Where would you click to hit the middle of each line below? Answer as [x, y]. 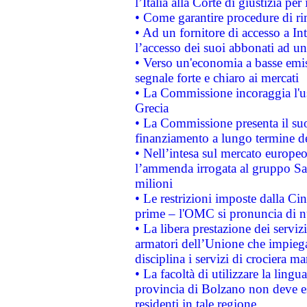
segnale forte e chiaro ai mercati [217, 78]
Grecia [151, 108]
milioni [153, 183]
